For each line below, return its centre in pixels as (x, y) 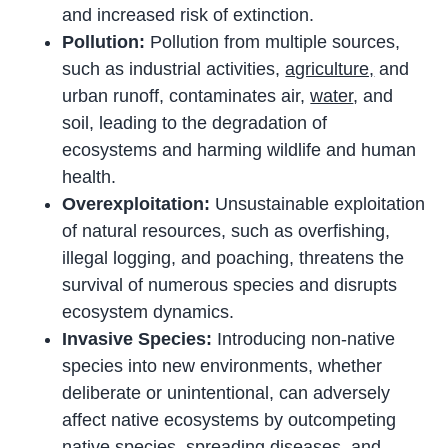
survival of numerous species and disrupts (230, 285)
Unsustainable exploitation (318, 204)
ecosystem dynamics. (148, 312)
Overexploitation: (136, 204)
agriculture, (330, 69)
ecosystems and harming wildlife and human (239, 150)
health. (89, 177)
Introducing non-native (304, 339)
